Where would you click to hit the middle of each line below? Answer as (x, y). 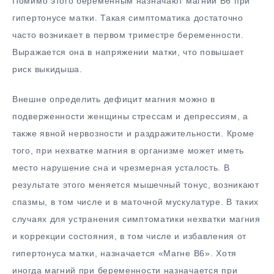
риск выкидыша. (47, 69)
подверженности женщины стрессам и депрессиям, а (130, 117)
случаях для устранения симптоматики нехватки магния (136, 219)
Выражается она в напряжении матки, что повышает (128, 52)
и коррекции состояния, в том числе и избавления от (130, 236)
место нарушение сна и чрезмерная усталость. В (121, 168)
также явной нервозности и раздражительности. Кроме (134, 134)
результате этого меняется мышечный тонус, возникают (136, 185)
